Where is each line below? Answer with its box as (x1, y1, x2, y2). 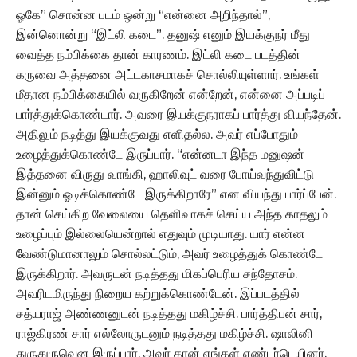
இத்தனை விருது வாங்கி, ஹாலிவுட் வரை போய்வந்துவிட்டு (16, 166, 314, 182)
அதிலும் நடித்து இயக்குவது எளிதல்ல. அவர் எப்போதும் (16, 126, 298, 142)
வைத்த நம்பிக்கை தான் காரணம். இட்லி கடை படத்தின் (16, 46, 300, 62)
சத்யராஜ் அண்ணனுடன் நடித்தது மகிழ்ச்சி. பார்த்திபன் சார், (16, 305, 322, 321)
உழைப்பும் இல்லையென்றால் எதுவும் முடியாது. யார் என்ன (16, 226, 305, 241)
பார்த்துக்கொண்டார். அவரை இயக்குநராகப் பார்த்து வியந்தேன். (16, 106, 341, 122)
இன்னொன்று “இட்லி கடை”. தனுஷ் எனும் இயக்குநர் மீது (16, 26, 310, 42)
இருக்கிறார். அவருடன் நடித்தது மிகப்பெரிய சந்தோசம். (16, 265, 297, 281)
